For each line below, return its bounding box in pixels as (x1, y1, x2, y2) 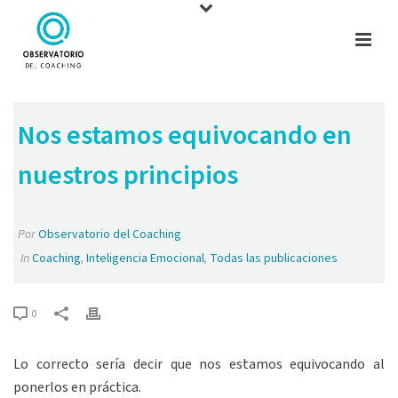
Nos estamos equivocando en (18, 116, 352, 155)
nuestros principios (18, 156, 238, 195)
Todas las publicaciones (210, 250, 338, 267)
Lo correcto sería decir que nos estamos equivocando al (13, 354, 385, 374)
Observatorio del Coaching (38, 226, 181, 243)
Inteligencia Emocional (86, 250, 204, 267)
